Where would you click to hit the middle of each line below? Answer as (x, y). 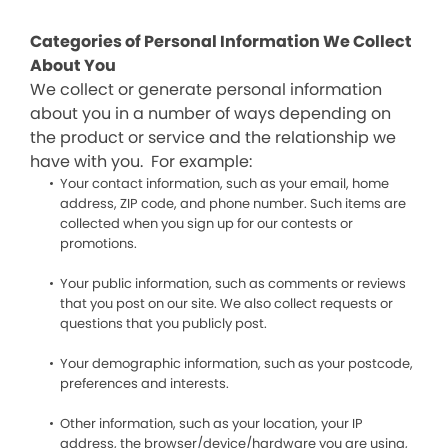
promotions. (98, 243)
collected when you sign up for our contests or (206, 223)
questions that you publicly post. (163, 323)
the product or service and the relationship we (213, 137)
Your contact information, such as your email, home (224, 183)
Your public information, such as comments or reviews (233, 283)
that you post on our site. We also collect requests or (226, 303)
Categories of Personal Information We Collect (221, 41)
